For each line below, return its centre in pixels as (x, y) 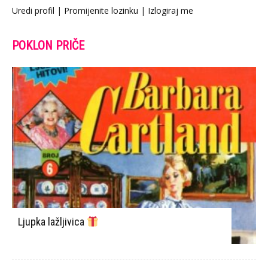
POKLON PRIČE (48, 45)
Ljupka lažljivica (52, 221)
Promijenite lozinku (101, 10)
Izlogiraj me (170, 10)
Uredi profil (33, 10)
